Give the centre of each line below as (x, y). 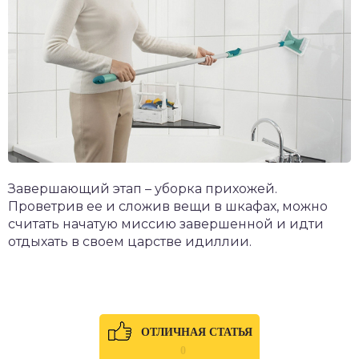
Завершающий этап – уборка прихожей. (143, 188)
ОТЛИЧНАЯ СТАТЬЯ (196, 332)
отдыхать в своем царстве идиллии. (130, 241)
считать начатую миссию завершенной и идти (166, 224)
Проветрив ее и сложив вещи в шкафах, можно (168, 206)
